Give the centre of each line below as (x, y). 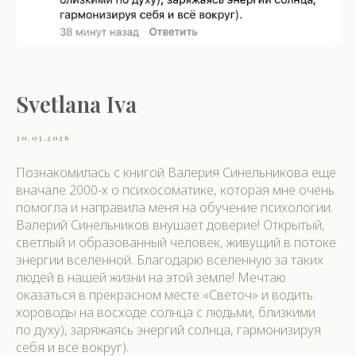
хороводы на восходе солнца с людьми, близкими (166, 312)
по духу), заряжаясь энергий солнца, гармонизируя (168, 329)
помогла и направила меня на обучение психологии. (174, 207)
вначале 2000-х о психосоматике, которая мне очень (175, 190)
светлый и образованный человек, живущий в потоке (176, 242)
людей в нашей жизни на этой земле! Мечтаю (151, 277)
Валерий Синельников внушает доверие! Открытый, (170, 224)
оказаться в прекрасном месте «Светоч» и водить (164, 294)
